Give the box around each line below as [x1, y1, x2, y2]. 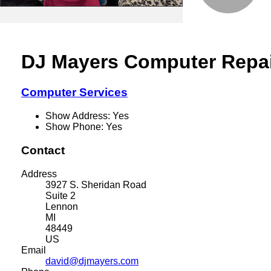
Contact [21, 143, 65, 157]
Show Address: [45, 111, 113, 122]
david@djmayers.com [45, 255, 139, 266]
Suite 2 [45, 190, 76, 201]
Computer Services [21, 86, 128, 99]
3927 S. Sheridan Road [45, 179, 146, 190]
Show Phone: [45, 122, 106, 132]
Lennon [45, 201, 78, 212]
